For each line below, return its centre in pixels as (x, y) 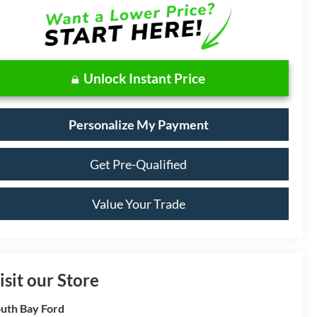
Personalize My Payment (138, 124)
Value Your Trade (138, 203)
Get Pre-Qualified (138, 164)
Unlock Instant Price (144, 78)
